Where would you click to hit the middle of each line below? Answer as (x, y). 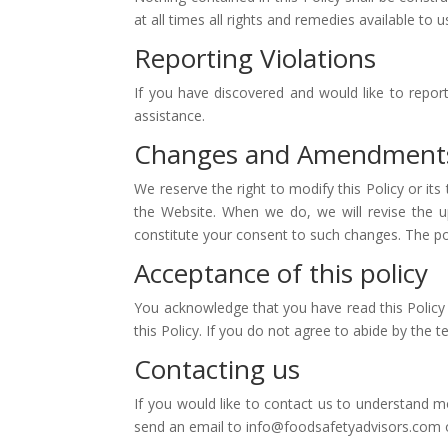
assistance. (170, 116)
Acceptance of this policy (281, 273)
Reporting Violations (255, 58)
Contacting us (217, 369)
